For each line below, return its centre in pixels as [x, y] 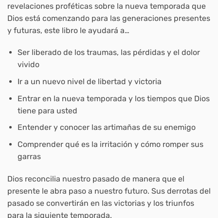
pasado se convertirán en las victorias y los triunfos [101, 203]
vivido [28, 65]
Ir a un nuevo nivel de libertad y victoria [89, 82]
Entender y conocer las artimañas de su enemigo [106, 127]
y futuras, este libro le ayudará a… [68, 30]
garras [29, 156]
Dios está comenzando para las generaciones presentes [109, 18]
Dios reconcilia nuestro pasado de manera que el [96, 179]
